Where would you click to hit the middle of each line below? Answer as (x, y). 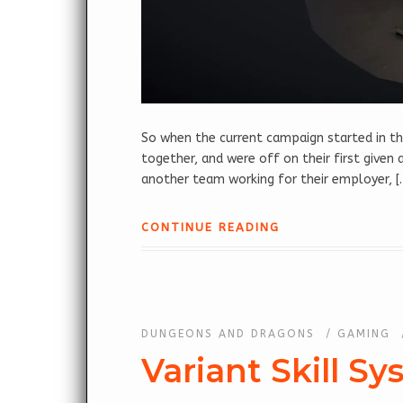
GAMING (364, 333)
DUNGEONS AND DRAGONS (228, 333)
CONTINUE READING (210, 227)
